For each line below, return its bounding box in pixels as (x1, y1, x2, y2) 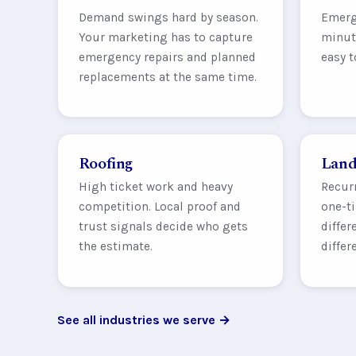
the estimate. (78, 239, 153, 254)
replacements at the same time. (78, 69, 257, 84)
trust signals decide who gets (78, 219, 248, 234)
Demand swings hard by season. (78, 10, 258, 25)
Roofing (78, 151, 133, 176)
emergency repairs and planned (78, 49, 256, 64)
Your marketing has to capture (78, 29, 253, 44)
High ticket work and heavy (78, 180, 233, 195)
